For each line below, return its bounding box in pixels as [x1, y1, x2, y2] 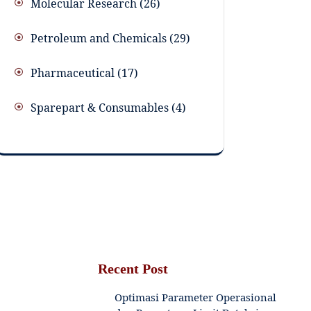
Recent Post [97, 260, 168, 276]
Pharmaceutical [31, 65, 115, 81]
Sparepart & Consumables [31, 100, 169, 116]
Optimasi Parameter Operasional [114, 289, 276, 304]
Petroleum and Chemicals [31, 31, 167, 47]
